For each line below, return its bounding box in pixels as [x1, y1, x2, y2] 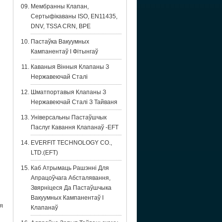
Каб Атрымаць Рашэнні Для [31, 165, 109, 171]
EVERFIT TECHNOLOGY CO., [31, 139, 112, 146]
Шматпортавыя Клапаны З [31, 89, 106, 96]
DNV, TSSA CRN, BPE [31, 23, 91, 30]
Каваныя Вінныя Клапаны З [31, 63, 109, 70]
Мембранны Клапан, [31, 3, 89, 10]
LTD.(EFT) [31, 149, 58, 156]
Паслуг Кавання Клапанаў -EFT [31, 124, 118, 131]
